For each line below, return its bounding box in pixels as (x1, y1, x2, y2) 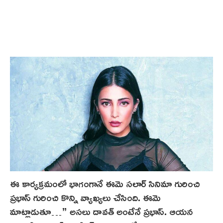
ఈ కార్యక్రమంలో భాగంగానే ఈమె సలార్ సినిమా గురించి (10, 173, 200, 193)
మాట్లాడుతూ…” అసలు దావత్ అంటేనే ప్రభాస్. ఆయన (10, 201, 193, 221)
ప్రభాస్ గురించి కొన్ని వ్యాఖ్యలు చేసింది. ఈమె (10, 187, 161, 207)
